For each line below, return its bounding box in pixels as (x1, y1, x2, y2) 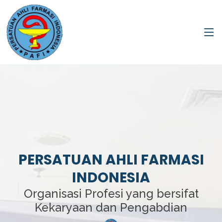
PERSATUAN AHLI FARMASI (18, 150, 204, 169)
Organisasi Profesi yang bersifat (23, 187, 199, 200)
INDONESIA (72, 168, 150, 187)
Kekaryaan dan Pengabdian (35, 201, 187, 214)
